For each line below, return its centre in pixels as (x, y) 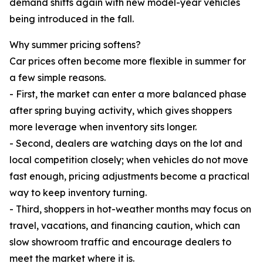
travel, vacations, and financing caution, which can (125, 226)
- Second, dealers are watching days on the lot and (126, 144)
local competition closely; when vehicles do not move (129, 160)
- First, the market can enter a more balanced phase (128, 94)
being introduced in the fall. (72, 19)
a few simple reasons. (58, 78)
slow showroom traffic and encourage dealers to (120, 242)
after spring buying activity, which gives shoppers (121, 111)
